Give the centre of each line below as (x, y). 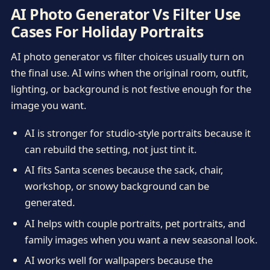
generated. (49, 202)
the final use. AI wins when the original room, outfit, (129, 73)
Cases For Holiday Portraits (107, 31)
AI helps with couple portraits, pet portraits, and (135, 223)
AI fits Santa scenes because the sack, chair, (124, 170)
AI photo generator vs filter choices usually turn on (127, 57)
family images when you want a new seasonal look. (141, 239)
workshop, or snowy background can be (117, 186)
